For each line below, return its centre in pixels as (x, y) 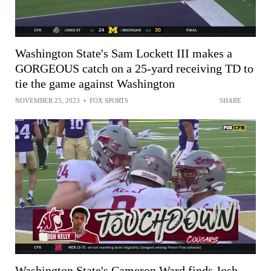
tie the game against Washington (95, 84)
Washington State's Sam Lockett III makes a (124, 54)
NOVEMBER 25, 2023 (47, 101)
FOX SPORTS (109, 101)
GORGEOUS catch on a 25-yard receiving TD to (134, 69)
